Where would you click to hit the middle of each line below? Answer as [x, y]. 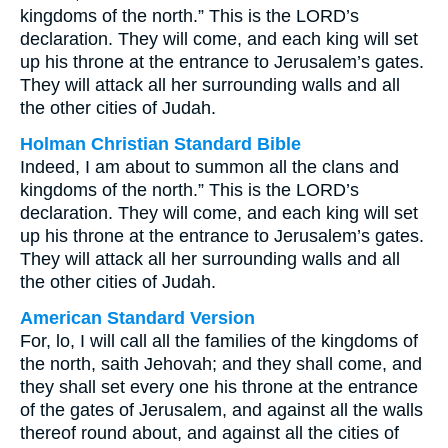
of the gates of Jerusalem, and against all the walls [221, 410]
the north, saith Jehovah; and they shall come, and [221, 364]
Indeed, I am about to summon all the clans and [209, 167]
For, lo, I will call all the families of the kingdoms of [219, 341]
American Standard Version [137, 318]
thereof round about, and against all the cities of [209, 433]
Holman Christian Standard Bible [160, 144]
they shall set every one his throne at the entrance [219, 387]
